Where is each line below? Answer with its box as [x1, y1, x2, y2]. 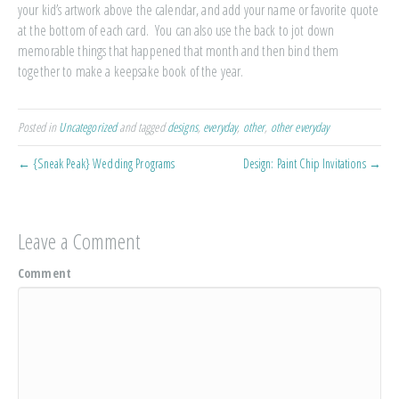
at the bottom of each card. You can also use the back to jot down [18, 20, 335, 40]
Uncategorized [59, 118, 118, 135]
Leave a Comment [18, 226, 140, 256]
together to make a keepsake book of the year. [18, 61, 244, 81]
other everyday [270, 118, 330, 135]
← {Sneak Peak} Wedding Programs [18, 155, 175, 172]
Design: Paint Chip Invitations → [242, 155, 381, 172]
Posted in [18, 118, 60, 135]
